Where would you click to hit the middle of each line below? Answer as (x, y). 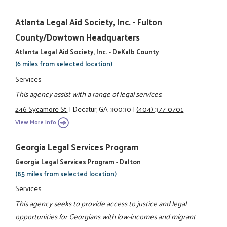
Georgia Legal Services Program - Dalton (78, 161)
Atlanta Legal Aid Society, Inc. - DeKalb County (87, 52)
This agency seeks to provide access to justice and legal (101, 203)
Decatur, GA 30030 (102, 109)
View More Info (36, 122)
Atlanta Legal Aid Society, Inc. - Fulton (89, 22)
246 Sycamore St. (42, 109)
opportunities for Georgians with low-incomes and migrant (106, 217)
